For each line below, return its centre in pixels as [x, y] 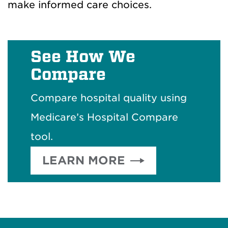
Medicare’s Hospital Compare [104, 117]
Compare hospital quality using [109, 98]
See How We [83, 56]
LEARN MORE [84, 160]
